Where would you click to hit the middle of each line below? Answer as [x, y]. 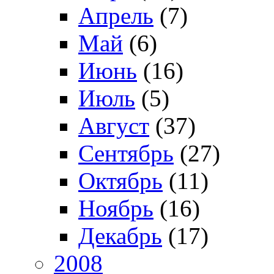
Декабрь [120, 236]
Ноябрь [116, 209]
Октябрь [120, 181]
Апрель [116, 16]
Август [114, 126]
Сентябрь [126, 154]
